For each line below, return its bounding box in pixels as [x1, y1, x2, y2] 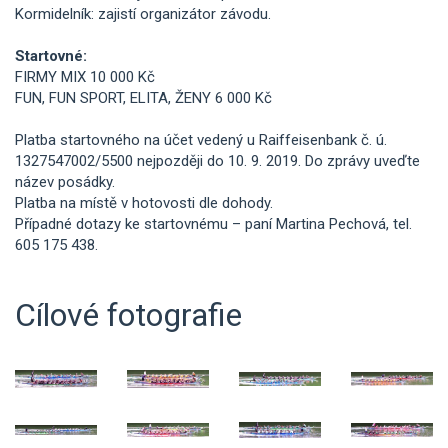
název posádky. [15, 172, 115, 191]
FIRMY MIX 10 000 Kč [15, 67, 155, 86]
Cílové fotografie [15, 295, 242, 334]
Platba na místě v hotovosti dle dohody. [15, 193, 273, 212]
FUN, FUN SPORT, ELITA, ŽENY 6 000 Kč [15, 88, 272, 107]
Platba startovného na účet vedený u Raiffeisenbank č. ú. [15, 130, 387, 149]
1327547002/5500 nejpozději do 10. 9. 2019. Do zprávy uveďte [15, 151, 420, 170]
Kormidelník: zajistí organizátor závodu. [15, 4, 271, 23]
